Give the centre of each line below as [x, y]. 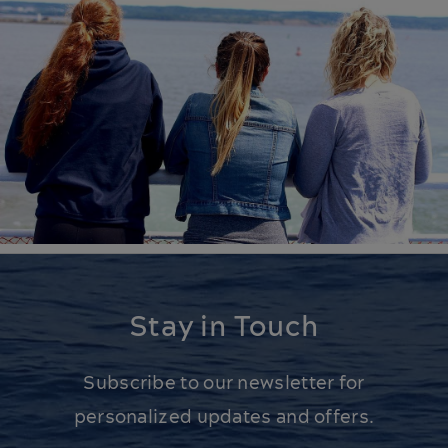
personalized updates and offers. [224, 417]
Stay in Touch [224, 327]
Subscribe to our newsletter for [224, 383]
